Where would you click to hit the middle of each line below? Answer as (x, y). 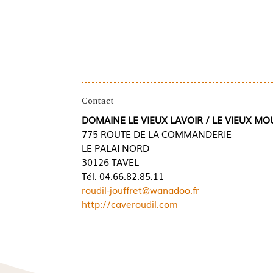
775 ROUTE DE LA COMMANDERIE (157, 133)
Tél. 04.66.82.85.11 (123, 175)
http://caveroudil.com (130, 203)
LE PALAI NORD (116, 147)
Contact (98, 101)
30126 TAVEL (111, 161)
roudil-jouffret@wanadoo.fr (141, 189)
